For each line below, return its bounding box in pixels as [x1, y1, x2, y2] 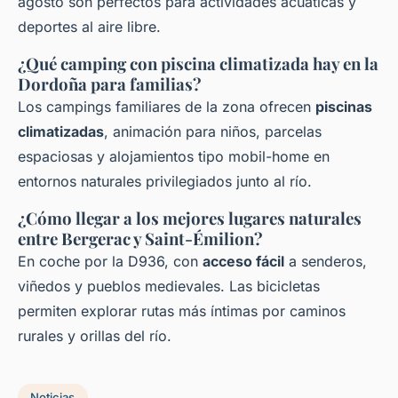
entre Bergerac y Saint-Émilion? [18, 227, 263, 250]
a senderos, [284, 251, 367, 270]
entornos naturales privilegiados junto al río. [18, 171, 312, 190]
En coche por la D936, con [18, 251, 203, 270]
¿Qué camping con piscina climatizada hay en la [18, 52, 378, 75]
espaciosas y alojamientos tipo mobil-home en [18, 147, 330, 165]
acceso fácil [203, 251, 284, 270]
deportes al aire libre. [18, 17, 161, 36]
